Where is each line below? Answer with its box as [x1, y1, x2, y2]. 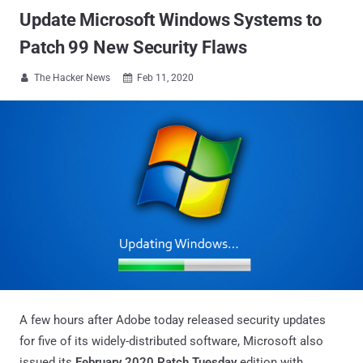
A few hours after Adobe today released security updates [19, 312, 326, 327]
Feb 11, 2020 [137, 72, 194, 83]
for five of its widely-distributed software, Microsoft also [19, 333, 323, 348]
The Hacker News [34, 72, 110, 83]
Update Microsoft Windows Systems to [19, 10, 322, 30]
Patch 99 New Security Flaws [19, 37, 248, 58]
